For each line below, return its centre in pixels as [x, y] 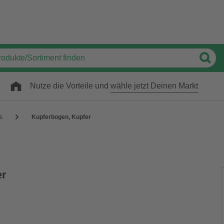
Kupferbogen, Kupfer [61, 117]
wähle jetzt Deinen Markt [154, 86]
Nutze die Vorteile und [70, 86]
